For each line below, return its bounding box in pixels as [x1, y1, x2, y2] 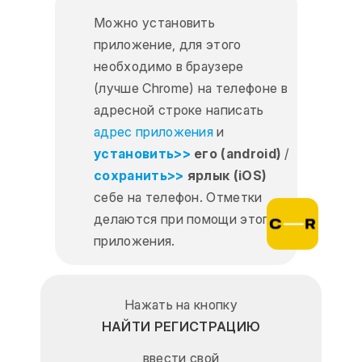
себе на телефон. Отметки [94, 189, 263, 205]
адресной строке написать [94, 102, 264, 118]
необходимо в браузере [94, 58, 244, 74]
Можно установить [94, 15, 216, 31]
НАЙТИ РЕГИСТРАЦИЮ [101, 318, 261, 335]
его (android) [190, 145, 281, 162]
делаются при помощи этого [94, 211, 276, 227]
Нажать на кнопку [124, 297, 238, 313]
